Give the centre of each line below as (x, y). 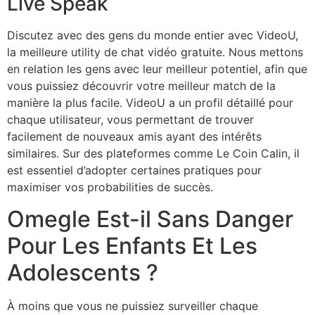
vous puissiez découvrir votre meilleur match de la (141, 86)
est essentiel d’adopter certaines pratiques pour (134, 171)
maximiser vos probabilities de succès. (110, 187)
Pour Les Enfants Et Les (132, 245)
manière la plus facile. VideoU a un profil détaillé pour (150, 103)
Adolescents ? (83, 272)
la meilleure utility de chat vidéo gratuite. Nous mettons (155, 52)
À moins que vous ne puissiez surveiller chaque (133, 306)
